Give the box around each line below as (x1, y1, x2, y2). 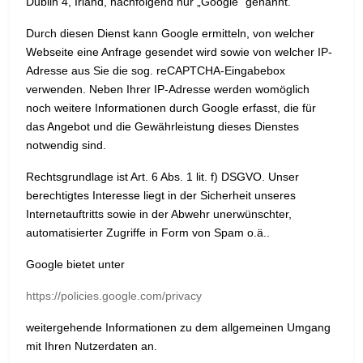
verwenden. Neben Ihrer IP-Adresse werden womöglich (26, 83, 310, 96)
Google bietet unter (26, 258, 125, 271)
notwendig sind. (26, 139, 106, 152)
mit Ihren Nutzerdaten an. (26, 340, 157, 353)
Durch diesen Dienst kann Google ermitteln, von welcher (26, 27, 314, 41)
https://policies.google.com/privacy (26, 289, 202, 303)
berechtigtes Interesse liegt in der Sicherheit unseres (26, 189, 296, 203)
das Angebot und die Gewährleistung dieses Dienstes (26, 120, 299, 134)
